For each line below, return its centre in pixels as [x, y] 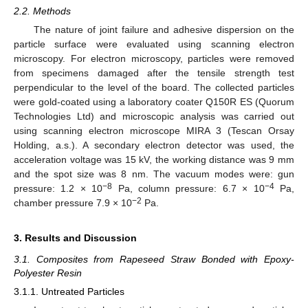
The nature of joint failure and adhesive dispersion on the [164, 30]
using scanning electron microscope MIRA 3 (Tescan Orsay [154, 131]
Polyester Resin [48, 273]
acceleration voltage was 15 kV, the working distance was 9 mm [154, 160]
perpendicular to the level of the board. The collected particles [154, 88]
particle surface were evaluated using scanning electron [154, 44]
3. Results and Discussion [75, 238]
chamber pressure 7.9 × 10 [73, 203]
